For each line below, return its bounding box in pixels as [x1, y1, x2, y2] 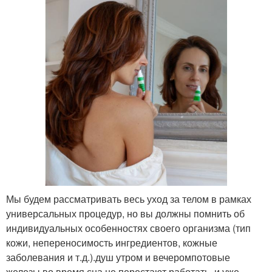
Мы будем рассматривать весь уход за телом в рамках [6, 191, 251, 206]
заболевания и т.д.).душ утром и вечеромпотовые [6, 250, 230, 264]
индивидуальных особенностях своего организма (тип [6, 220, 251, 235]
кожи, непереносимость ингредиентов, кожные [6, 235, 217, 250]
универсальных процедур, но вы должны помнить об [6, 206, 245, 220]
